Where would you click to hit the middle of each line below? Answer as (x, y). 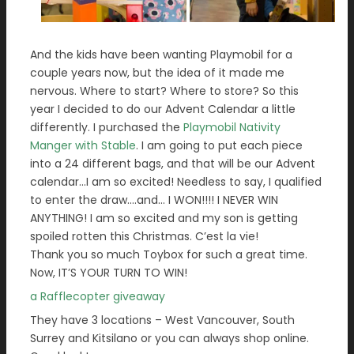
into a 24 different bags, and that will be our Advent (173, 163)
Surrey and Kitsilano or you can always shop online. (169, 338)
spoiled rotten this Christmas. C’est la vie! (144, 236)
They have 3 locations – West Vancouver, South (162, 320)
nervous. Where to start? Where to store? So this (164, 90)
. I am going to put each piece (219, 145)
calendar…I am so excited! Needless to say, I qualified (176, 181)
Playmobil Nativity (232, 127)
